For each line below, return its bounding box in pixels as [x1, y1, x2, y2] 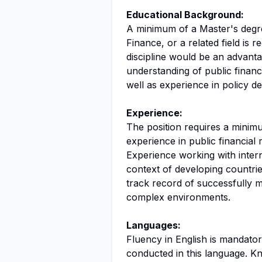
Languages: [126, 219, 181, 231]
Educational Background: [126, 9, 244, 20]
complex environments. [126, 191, 230, 203]
